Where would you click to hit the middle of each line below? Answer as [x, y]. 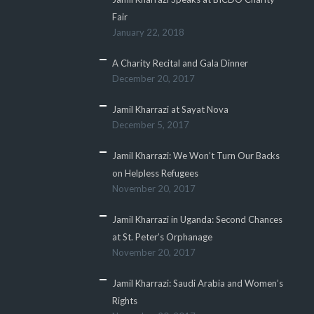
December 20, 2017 [153, 78]
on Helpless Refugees [155, 173]
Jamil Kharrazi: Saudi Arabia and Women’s [197, 283]
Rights [124, 301]
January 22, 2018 [148, 32]
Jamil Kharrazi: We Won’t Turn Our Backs [196, 156]
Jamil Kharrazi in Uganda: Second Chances [197, 219]
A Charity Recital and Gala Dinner [180, 63]
